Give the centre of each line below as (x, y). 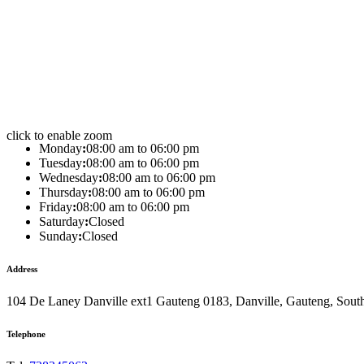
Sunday (58, 236)
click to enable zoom (59, 135)
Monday (61, 148)
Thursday (63, 192)
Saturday (62, 221)
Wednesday (69, 177)
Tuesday (61, 162)
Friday (56, 206)
